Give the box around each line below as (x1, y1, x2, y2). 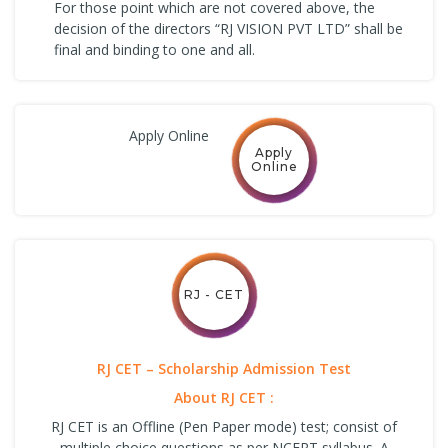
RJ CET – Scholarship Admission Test (97, 358, 351, 378)
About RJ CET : (174, 387, 274, 407)
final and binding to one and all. (54, 39, 255, 59)
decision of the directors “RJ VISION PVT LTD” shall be (54, 18, 403, 38)
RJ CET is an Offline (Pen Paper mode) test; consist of (51, 416, 397, 436)
